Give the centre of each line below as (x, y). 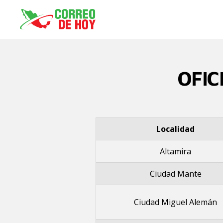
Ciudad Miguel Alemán (175, 202)
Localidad (175, 129)
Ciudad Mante (175, 174)
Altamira (175, 151)
